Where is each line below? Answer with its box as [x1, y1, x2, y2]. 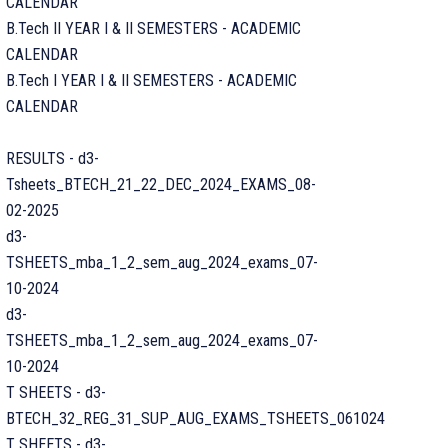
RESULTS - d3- [6, 149, 99, 168]
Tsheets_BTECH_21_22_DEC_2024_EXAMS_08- [6, 175, 316, 194]
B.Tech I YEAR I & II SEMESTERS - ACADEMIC [6, 71, 297, 90]
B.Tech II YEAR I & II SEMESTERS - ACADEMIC [6, 19, 301, 38]
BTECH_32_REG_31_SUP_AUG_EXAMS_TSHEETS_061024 [6, 409, 385, 428]
